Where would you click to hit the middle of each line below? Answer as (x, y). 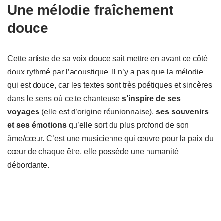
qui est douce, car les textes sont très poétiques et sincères (110, 85)
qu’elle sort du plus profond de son (128, 125)
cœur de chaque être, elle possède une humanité (93, 152)
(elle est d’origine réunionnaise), (98, 112)
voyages (23, 112)
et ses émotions (37, 125)
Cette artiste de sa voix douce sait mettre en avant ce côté (108, 59)
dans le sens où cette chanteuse (65, 99)
